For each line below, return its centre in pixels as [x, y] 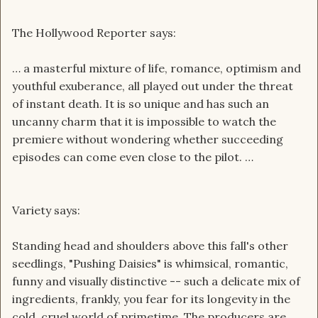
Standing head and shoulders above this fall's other [150, 246]
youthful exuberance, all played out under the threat [153, 86]
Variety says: [46, 210]
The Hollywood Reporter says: [94, 33]
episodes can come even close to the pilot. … [133, 157]
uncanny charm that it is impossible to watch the [144, 122]
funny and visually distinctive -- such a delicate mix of [156, 281]
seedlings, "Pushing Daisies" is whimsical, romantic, [150, 264]
